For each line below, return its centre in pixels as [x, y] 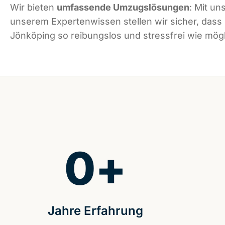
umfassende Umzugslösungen [123, 8]
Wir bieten [33, 8]
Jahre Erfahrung [95, 211]
